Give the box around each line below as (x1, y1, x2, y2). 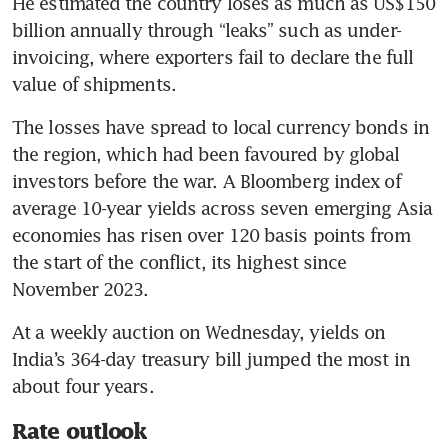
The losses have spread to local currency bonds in (12, 116, 429, 139)
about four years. (12, 375, 154, 398)
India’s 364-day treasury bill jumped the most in (12, 348, 410, 371)
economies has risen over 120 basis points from (12, 224, 410, 247)
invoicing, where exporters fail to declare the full (12, 46, 414, 69)
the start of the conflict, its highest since (12, 251, 347, 274)
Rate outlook (12, 419, 148, 444)
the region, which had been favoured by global (12, 143, 400, 166)
